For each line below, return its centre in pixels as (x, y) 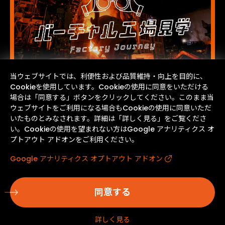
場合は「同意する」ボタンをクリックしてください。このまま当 (112, 97)
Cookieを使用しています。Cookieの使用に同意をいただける (109, 87)
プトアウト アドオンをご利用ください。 (74, 140)
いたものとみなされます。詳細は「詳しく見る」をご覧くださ (108, 119)
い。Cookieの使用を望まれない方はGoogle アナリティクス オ (112, 129)
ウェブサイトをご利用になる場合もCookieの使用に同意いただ (111, 108)
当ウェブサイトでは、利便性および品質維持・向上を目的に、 (108, 76)
